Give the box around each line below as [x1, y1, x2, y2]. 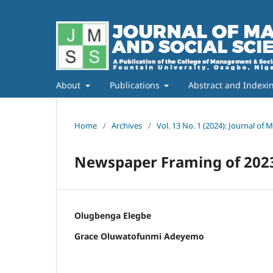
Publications [109, 79, 162, 91]
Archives [112, 119, 142, 131]
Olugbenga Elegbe [74, 209, 151, 221]
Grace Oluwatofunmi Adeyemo [74, 230, 204, 242]
